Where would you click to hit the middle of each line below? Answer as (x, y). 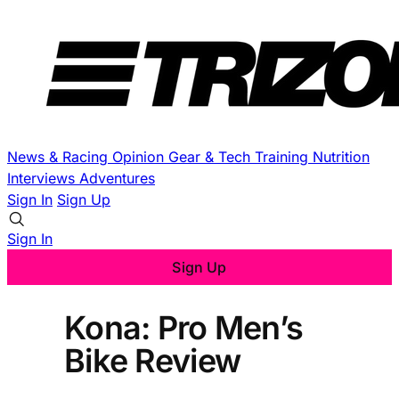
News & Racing (60, 157)
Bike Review (153, 360)
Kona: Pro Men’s (184, 327)
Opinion (140, 157)
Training (284, 157)
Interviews (43, 178)
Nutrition (341, 157)
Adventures (117, 178)
